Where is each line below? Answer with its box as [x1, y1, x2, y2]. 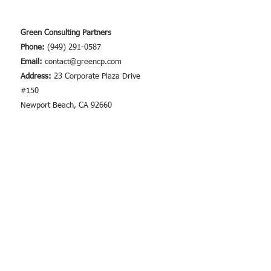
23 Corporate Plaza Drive [54, 73, 140, 81]
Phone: [21, 44, 47, 52]
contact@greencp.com [45, 58, 122, 67]
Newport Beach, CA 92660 [21, 102, 112, 110]
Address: [21, 73, 54, 81]
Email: [21, 58, 45, 67]
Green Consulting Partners [21, 29, 111, 38]
